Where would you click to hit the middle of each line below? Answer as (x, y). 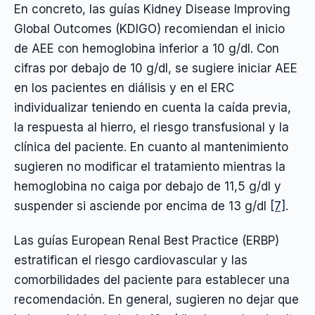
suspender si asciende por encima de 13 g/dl (142, 206)
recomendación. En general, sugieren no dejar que (156, 299)
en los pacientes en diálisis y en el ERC (124, 88)
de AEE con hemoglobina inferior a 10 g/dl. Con (147, 49)
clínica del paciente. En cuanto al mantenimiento (151, 147)
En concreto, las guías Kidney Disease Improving (152, 9)
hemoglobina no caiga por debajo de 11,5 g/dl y (148, 187)
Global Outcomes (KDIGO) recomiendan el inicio (149, 29)
